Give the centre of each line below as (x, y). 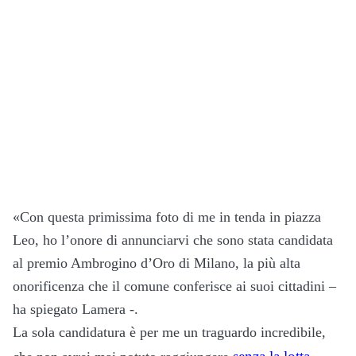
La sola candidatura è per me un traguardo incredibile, (169, 333)
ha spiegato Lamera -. (75, 310)
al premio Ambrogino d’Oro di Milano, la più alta (157, 263)
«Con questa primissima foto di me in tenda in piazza (167, 217)
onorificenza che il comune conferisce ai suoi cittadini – (174, 286)
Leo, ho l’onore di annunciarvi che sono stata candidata (173, 240)
